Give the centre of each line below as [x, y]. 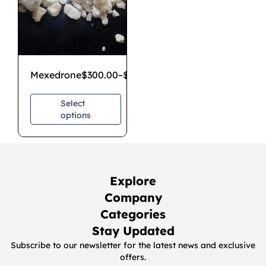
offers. [133, 257]
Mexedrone [56, 75]
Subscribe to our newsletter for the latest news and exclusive [133, 245]
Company [133, 197]
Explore [133, 180]
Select [73, 103]
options [76, 115]
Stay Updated [133, 230]
